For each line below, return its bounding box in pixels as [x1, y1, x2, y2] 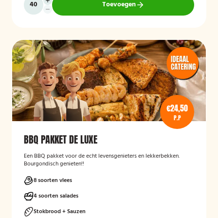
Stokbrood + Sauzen [34, 207, 86, 217]
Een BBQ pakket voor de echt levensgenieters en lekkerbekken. [24, 151, 180, 161]
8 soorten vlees [34, 176, 72, 185]
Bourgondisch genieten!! [24, 159, 84, 169]
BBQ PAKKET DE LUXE [24, 132, 97, 147]
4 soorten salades [34, 191, 78, 201]
